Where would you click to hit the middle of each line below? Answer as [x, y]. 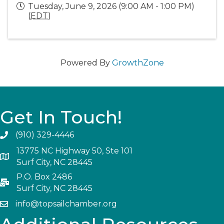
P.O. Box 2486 [44, 177]
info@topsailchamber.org [66, 204]
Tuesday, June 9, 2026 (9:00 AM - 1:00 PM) [111, 6]
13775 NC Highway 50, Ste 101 [75, 151]
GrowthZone [138, 63]
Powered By [86, 63]
